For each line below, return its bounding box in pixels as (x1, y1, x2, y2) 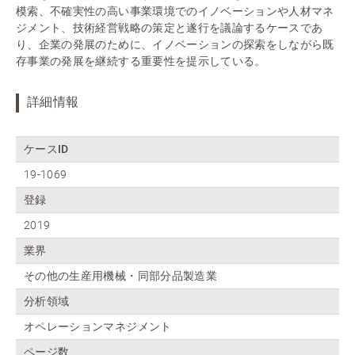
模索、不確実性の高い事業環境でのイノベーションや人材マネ (16, 5, 334, 18)
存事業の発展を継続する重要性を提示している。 (16, 55, 266, 68)
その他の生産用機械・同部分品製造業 (24, 269, 217, 283)
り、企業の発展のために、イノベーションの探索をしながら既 (16, 38, 334, 52)
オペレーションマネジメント (24, 320, 172, 334)
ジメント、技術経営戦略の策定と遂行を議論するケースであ (16, 21, 323, 35)
